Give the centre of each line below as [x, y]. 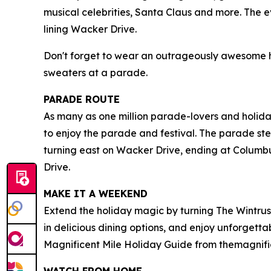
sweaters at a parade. [97, 73]
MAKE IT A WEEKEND [97, 194]
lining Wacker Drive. [90, 29]
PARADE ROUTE [82, 100]
